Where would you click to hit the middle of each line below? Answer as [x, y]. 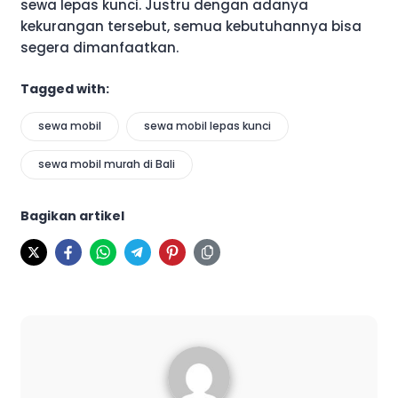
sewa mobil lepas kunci [207, 125]
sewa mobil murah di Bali [107, 163]
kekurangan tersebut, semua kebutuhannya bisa [191, 27]
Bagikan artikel [72, 215]
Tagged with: [65, 88]
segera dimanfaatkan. [99, 48]
